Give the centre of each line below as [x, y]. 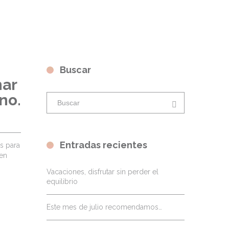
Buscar [75, 70]
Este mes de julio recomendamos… [104, 207]
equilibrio [62, 181]
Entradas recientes [104, 145]
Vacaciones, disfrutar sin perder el [102, 172]
